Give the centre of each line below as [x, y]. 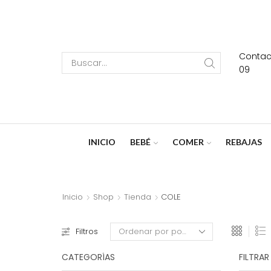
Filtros [87, 231]
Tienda [138, 197]
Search [157, 68]
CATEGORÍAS [88, 257]
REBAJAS [243, 142]
